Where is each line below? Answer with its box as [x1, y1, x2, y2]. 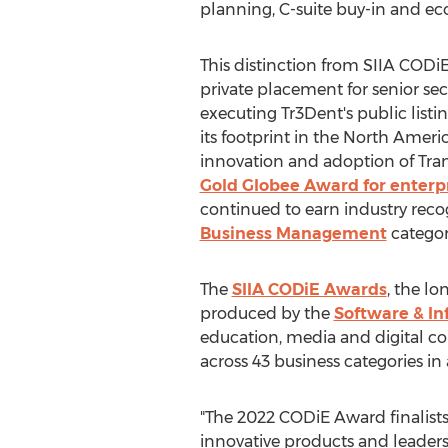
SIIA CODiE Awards [231, 280, 387, 299]
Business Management [199, 224, 387, 243]
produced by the [199, 304, 334, 323]
